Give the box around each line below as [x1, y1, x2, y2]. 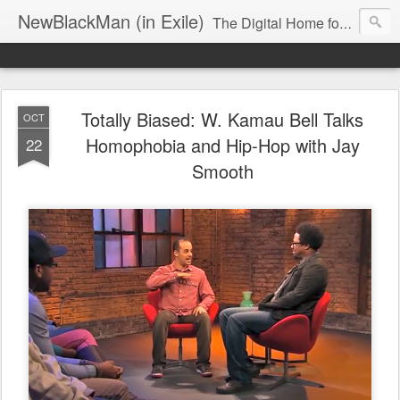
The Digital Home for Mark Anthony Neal [212, 12, 339, 33]
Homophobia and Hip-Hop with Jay [85, 132, 360, 158]
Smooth [191, 158, 254, 184]
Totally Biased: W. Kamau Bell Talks [81, 106, 363, 132]
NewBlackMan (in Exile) [18, 8, 204, 34]
